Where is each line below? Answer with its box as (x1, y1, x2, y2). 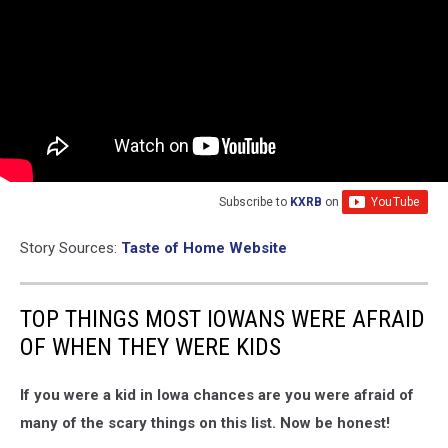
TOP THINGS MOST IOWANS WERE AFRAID (20, 304, 425, 333)
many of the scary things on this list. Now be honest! (20, 413, 390, 432)
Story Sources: (20, 238, 121, 257)
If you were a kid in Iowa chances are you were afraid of (20, 385, 414, 404)
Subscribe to (219, 194, 290, 209)
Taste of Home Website (121, 238, 287, 257)
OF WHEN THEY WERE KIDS (20, 332, 281, 361)
